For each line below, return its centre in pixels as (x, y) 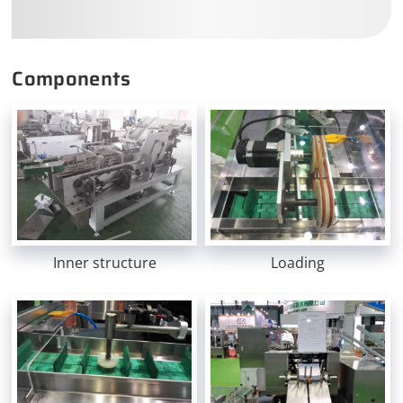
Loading (298, 263)
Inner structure (105, 263)
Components (72, 78)
